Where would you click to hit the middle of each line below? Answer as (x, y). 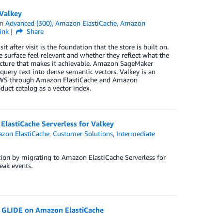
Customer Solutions (83, 134)
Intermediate (136, 134)
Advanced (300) (29, 23)
